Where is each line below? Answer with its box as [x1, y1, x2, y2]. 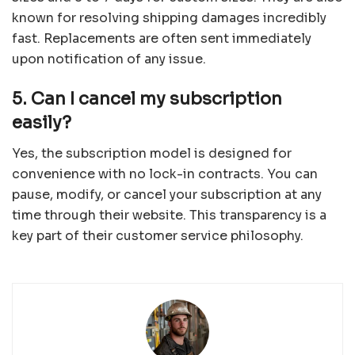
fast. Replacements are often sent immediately [12, 30, 311, 48]
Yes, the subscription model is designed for [12, 144, 292, 162]
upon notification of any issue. [12, 51, 206, 68]
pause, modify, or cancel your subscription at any [12, 185, 322, 203]
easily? [12, 111, 71, 133]
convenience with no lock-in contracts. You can [12, 165, 318, 182]
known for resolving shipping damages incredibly [12, 10, 326, 27]
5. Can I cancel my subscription [12, 87, 282, 109]
